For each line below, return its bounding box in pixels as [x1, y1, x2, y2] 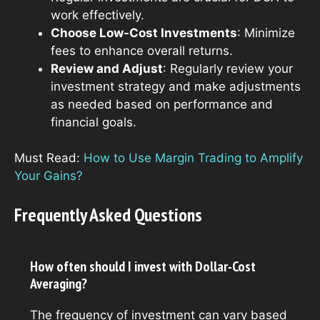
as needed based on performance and [51, 96, 273, 111]
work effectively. [51, 7, 144, 22]
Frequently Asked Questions [14, 202, 202, 226]
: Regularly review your [163, 61, 293, 76]
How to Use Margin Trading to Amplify [84, 151, 303, 166]
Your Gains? [14, 169, 83, 184]
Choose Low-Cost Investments [51, 25, 237, 40]
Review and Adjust [51, 61, 163, 76]
